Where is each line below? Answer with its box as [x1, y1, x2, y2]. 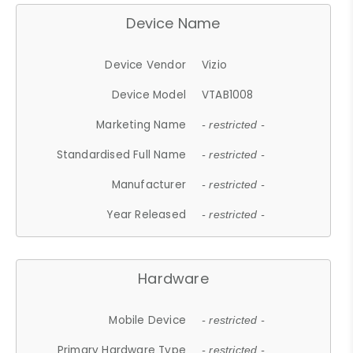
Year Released [106, 206, 187, 222]
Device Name [126, 13, 221, 33]
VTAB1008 [202, 87, 254, 102]
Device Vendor [105, 57, 187, 72]
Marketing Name [96, 117, 187, 132]
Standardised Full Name [56, 147, 187, 162]
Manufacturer [111, 176, 187, 192]
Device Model [111, 87, 187, 102]
